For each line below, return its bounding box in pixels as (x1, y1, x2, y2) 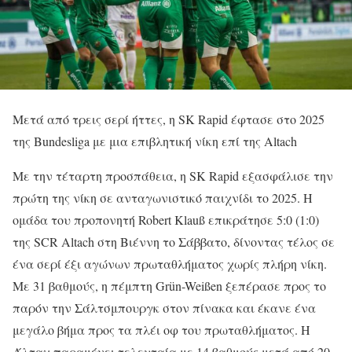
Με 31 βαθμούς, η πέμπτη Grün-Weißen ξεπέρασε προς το (13, 277, 326, 295)
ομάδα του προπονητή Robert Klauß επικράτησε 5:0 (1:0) (13, 211, 319, 229)
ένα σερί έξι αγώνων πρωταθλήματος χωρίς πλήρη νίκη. (13, 255, 327, 273)
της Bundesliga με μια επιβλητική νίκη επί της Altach (13, 133, 297, 150)
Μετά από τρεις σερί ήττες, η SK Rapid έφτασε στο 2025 (13, 111, 324, 128)
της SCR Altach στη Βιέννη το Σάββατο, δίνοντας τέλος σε (13, 233, 335, 251)
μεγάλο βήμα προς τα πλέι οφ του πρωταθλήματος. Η (13, 321, 310, 339)
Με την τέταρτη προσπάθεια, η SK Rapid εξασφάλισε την (13, 167, 333, 185)
